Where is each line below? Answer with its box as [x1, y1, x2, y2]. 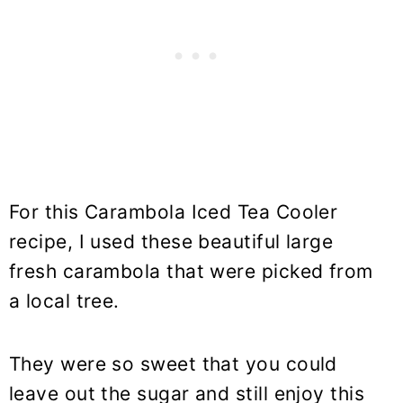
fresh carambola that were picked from [9, 259, 373, 282]
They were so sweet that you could [9, 352, 337, 375]
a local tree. [9, 289, 120, 312]
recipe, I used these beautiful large [9, 229, 334, 253]
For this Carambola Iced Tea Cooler [9, 200, 338, 223]
